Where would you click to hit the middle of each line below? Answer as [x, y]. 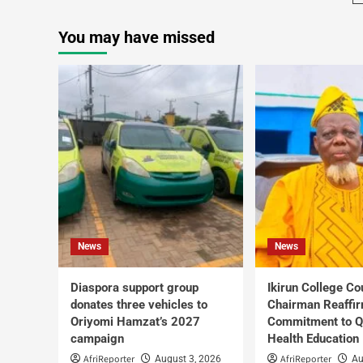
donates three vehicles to [139, 305]
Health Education [313, 339]
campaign [97, 339]
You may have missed [137, 37]
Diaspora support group [135, 288]
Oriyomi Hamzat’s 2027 [135, 322]
